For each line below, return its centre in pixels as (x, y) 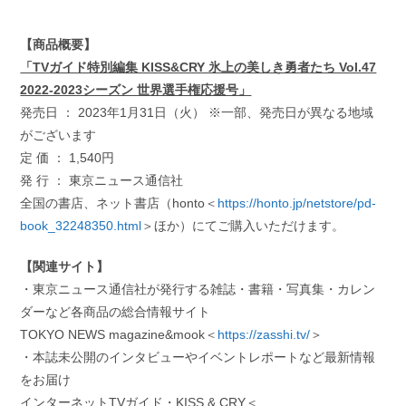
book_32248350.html (81, 225)
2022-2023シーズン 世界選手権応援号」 (136, 89)
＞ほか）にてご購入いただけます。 (243, 225)
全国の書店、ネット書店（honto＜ (119, 203)
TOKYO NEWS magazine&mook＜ (119, 334)
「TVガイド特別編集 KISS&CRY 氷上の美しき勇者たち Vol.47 (198, 67)
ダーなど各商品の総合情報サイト (116, 311)
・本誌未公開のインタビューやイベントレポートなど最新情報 (198, 357)
